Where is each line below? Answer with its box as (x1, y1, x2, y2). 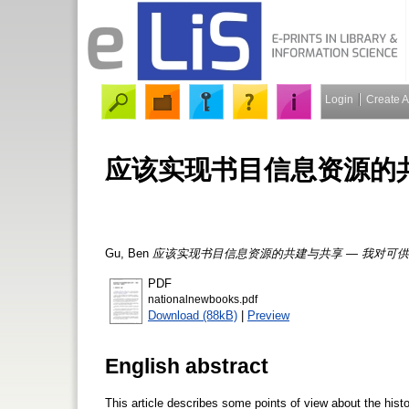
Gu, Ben (105, 246, 149, 260)
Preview (247, 308, 289, 322)
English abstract (105, 353, 268, 378)
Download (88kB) (148, 308, 237, 322)
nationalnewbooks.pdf (148, 293, 257, 305)
